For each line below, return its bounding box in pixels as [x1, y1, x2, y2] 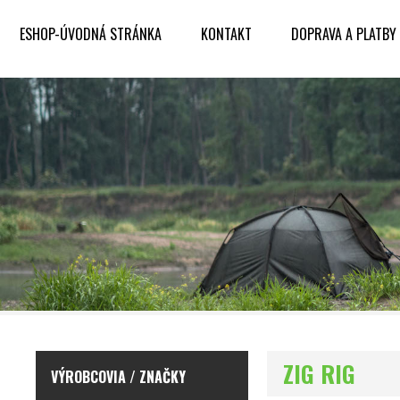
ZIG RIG [283, 356, 356, 392]
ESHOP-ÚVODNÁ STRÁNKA [20, 23, 162, 45]
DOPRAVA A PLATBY [291, 23, 396, 45]
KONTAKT [201, 23, 252, 45]
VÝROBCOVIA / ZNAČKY [51, 366, 186, 388]
